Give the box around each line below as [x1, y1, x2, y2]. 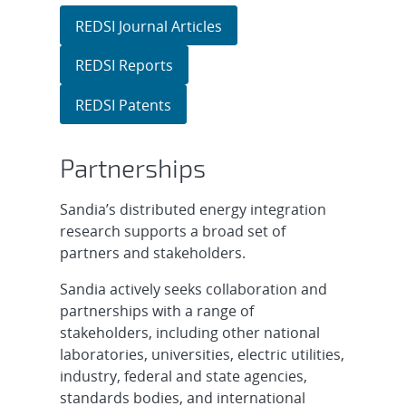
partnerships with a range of [59, 300, 254, 321]
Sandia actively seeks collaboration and [59, 278, 327, 299]
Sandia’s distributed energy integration [59, 198, 326, 219]
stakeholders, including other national [59, 322, 320, 343]
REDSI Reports [74, 55, 173, 76]
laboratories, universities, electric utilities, [59, 343, 344, 364]
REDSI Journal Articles [74, 15, 222, 36]
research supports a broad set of [59, 220, 285, 241]
